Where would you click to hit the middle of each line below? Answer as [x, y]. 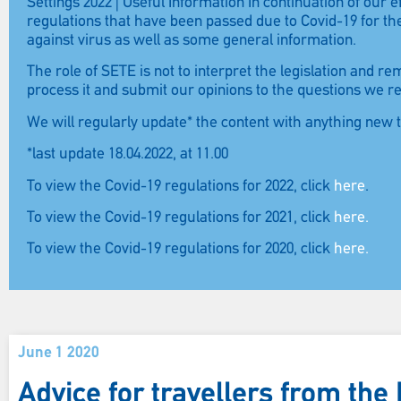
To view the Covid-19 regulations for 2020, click [180, 250]
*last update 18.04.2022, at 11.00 [128, 155]
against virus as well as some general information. [192, 41]
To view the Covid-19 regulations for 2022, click [180, 186]
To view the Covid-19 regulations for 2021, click [180, 218]
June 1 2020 [59, 353]
